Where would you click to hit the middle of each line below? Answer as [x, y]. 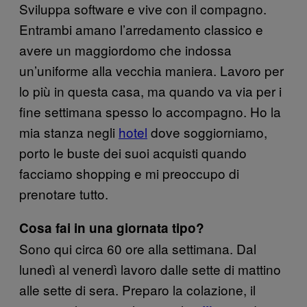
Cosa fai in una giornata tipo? [112, 228]
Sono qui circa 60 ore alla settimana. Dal [138, 248]
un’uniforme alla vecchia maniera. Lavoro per [151, 70]
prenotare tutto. [64, 194]
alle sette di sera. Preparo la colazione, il [137, 290]
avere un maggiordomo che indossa [125, 50]
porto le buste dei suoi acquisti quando [133, 152]
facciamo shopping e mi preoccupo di [129, 173]
